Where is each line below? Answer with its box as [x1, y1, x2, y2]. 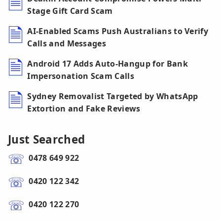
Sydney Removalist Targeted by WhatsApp [27, 91, 198, 102]
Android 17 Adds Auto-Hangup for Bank [27, 58, 188, 70]
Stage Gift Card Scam [27, 5, 113, 17]
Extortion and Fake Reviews [27, 103, 141, 114]
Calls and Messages [27, 38, 107, 49]
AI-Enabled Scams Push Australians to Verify [27, 26, 209, 37]
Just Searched [8, 132, 85, 147]
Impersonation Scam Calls [27, 71, 135, 82]
